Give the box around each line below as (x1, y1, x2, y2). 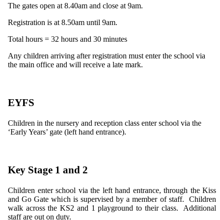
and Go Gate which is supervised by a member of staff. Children (8, 194, 216, 203)
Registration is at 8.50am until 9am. (8, 18, 117, 27)
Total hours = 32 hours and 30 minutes (8, 35, 127, 43)
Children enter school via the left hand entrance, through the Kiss (8, 186, 216, 194)
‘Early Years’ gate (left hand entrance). (8, 127, 126, 136)
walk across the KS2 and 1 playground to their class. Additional (8, 203, 216, 212)
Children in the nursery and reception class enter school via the (8, 118, 201, 127)
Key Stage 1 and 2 (8, 164, 88, 175)
